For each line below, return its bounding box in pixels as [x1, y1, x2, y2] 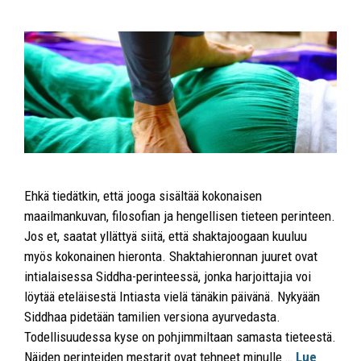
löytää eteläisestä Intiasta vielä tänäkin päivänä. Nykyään [24, 288, 320, 305]
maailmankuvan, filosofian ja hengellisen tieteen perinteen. [24, 208, 335, 225]
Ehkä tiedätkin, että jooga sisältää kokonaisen [24, 188, 262, 205]
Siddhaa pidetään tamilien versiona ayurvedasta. [24, 309, 280, 326]
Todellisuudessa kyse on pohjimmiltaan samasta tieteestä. [24, 329, 336, 346]
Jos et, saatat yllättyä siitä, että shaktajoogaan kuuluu [24, 228, 307, 245]
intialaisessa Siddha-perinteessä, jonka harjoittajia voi [24, 268, 311, 285]
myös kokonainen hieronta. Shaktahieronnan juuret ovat [24, 248, 317, 265]
